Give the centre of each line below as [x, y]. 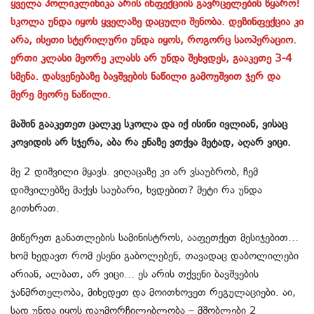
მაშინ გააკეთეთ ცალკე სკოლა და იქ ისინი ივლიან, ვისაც [149, 124]
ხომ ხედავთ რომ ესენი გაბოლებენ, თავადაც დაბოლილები [155, 256]
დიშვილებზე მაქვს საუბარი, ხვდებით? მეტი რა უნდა [136, 190]
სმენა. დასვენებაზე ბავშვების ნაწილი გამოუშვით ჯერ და [145, 77]
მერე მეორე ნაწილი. [61, 95]
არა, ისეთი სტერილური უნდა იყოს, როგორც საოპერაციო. [153, 40]
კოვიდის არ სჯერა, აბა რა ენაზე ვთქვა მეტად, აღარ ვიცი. [151, 143]
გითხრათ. [35, 209]
